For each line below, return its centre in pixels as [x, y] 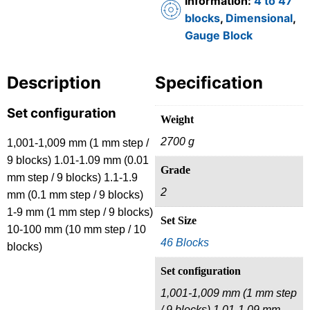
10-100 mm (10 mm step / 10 [76, 230]
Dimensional [259, 18]
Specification [209, 82]
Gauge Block [219, 35]
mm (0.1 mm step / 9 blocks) [75, 195]
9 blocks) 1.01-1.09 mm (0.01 [78, 161]
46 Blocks [185, 242]
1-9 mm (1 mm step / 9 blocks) [80, 212]
